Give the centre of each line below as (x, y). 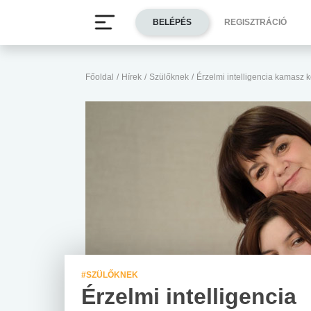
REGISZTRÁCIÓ (255, 23)
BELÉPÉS (172, 23)
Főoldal (100, 77)
